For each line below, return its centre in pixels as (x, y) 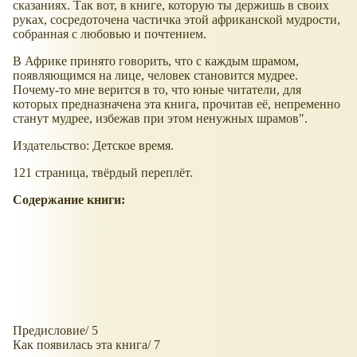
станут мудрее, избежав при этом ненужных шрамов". (160, 119)
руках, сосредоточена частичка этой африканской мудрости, (177, 20)
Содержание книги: (69, 200)
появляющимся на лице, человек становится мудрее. (155, 76)
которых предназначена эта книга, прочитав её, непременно (177, 104)
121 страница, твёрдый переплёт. (103, 173)
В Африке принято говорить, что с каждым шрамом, (156, 61)
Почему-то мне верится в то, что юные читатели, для (157, 90)
